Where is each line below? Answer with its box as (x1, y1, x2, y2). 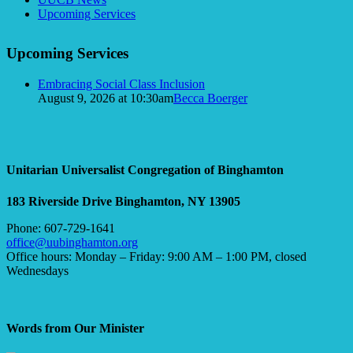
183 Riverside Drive (6, 194, 112, 208)
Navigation (6, 6, 61, 20)
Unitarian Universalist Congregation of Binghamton (6, 163, 284, 177)
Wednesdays (6, 263, 69, 277)
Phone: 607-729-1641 (6, 221, 115, 235)
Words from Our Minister (6, 321, 144, 335)
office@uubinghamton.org (6, 235, 138, 249)
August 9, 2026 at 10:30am (38, 91, 173, 106)
